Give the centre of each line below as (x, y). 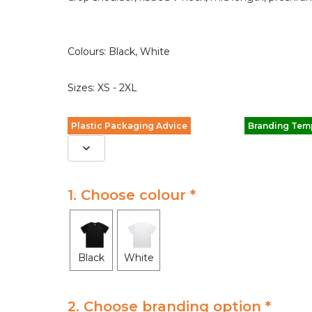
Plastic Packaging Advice (129, 126)
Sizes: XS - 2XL (102, 88)
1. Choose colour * (134, 195)
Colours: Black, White (119, 52)
